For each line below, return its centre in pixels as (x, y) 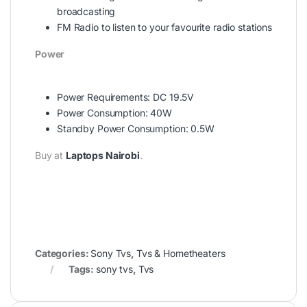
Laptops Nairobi (103, 156)
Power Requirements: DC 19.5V (126, 97)
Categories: (63, 254)
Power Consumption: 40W (114, 113)
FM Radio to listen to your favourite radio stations (164, 27)
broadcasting (86, 12)
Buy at (51, 156)
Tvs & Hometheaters (181, 254)
